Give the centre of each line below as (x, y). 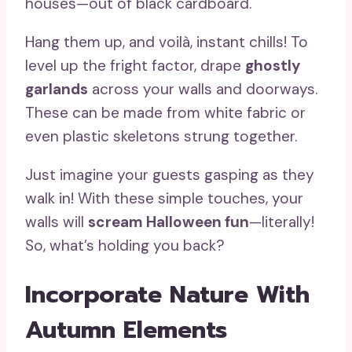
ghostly (273, 66)
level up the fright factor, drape (135, 66)
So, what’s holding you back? (125, 246)
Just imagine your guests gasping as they (170, 175)
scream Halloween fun (169, 222)
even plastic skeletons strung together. (161, 137)
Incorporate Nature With (167, 295)
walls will (57, 222)
